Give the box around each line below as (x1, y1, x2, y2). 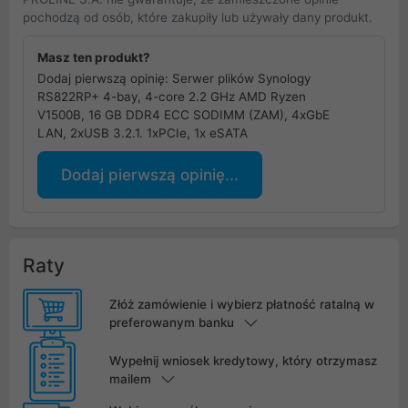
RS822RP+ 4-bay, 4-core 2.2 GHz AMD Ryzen (37, 88, 306, 104)
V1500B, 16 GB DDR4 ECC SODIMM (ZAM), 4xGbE (37, 107, 330, 122)
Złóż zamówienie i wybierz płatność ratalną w (108, 296, 374, 311)
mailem (108, 372, 151, 387)
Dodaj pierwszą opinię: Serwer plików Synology (37, 70, 311, 86)
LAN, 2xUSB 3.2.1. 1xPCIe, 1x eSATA (37, 125, 248, 140)
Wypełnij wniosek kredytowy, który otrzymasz (108, 353, 377, 369)
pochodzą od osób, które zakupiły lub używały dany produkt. (23, 9, 372, 25)
